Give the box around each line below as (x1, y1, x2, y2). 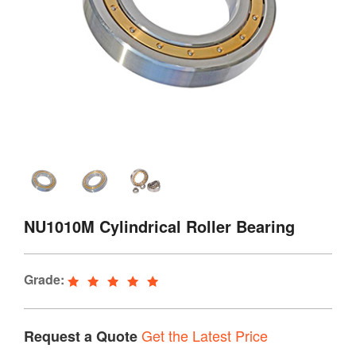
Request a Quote (24, 325, 137, 346)
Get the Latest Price (141, 324, 268, 346)
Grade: (24, 269, 64, 288)
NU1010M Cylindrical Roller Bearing (24, 214, 295, 238)
